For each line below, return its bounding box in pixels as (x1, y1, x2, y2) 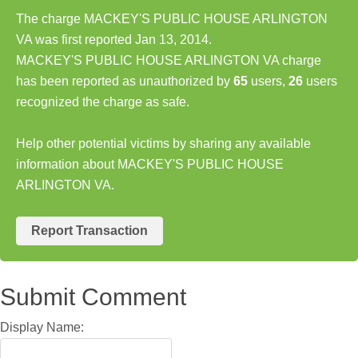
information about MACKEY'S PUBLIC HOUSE (16, 157, 284, 171)
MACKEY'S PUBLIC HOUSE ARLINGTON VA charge (16, 53, 321, 67)
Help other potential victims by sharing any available (16, 136, 311, 150)
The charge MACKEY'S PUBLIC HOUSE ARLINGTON (16, 11, 328, 26)
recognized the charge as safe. (16, 94, 189, 109)
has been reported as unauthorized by (16, 74, 233, 88)
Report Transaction (31, 223, 148, 237)
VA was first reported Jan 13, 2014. (16, 32, 212, 46)
